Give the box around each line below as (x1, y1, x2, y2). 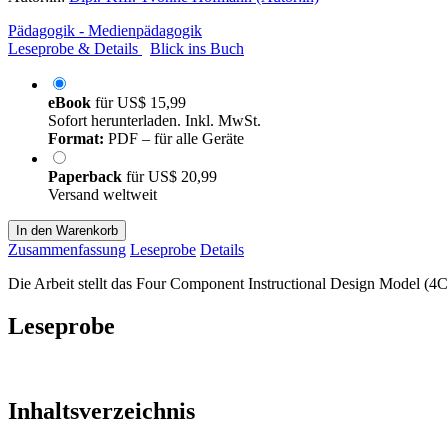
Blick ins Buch (150, 39, 244, 57)
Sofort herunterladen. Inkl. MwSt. (48, 111, 261, 129)
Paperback (48, 167, 126, 185)
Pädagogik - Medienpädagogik (8, 21, 202, 39)
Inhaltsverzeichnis (8, 397, 195, 424)
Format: (48, 129, 104, 147)
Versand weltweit (48, 185, 157, 203)
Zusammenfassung (8, 240, 126, 258)
